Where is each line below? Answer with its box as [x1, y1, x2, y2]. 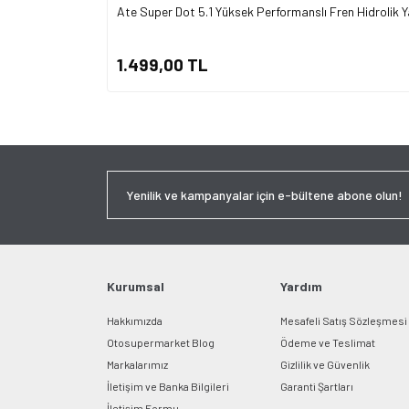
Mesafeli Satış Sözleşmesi [280, 314, 407, 327]
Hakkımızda [107, 314, 163, 327]
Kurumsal [107, 278, 164, 294]
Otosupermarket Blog [107, 336, 215, 349]
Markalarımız [107, 358, 168, 371]
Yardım [280, 278, 322, 294]
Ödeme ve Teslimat [280, 336, 375, 349]
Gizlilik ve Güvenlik [280, 358, 370, 371]
